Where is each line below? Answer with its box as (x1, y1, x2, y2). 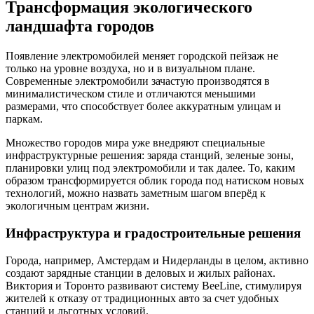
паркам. (6, 113, 43, 125)
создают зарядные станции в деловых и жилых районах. (6, 266, 275, 279)
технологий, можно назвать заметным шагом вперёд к (6, 187, 266, 200)
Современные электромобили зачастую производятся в (6, 75, 270, 88)
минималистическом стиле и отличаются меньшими (6, 88, 256, 100)
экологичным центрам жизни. (6, 200, 149, 212)
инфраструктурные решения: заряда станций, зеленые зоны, (6, 149, 294, 162)
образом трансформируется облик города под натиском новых (6, 175, 304, 187)
